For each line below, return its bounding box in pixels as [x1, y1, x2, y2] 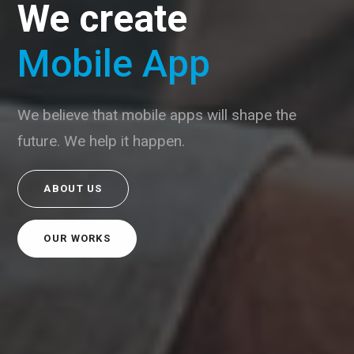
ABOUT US [43, 183, 103, 194]
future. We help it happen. [17, 131, 186, 150]
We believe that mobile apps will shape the [17, 105, 297, 124]
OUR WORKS [43, 232, 111, 244]
